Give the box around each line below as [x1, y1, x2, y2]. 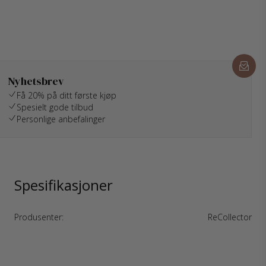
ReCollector [208, 211, 252, 223]
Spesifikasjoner [14, 175, 113, 195]
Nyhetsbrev [8, 74, 64, 88]
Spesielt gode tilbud [17, 102, 93, 113]
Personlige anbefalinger [17, 113, 105, 125]
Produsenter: [14, 211, 64, 223]
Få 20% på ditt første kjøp [17, 90, 116, 101]
